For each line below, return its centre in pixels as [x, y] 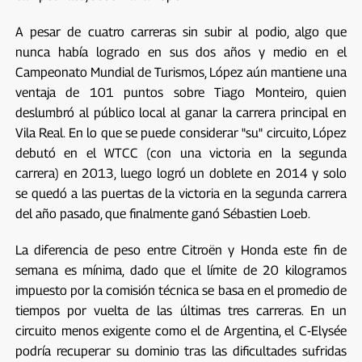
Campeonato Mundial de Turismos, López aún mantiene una [181, 72]
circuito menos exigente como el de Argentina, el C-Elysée [181, 330]
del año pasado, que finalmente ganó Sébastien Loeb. [162, 213]
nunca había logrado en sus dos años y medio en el [181, 52]
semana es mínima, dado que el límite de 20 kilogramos [181, 270]
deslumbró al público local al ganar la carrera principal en [181, 112]
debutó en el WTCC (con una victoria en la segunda [181, 153]
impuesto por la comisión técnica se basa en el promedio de [181, 290]
